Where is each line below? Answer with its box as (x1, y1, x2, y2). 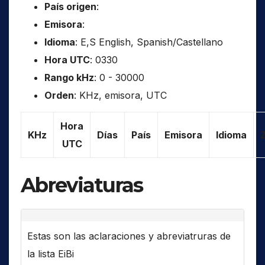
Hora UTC (44, 53, 90, 66)
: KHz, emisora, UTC (74, 89, 167, 101)
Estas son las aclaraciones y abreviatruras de (27, 230, 231, 242)
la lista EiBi (27, 247, 74, 260)
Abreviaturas (21, 172, 143, 198)
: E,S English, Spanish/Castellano (75, 35, 223, 48)
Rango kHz (44, 71, 94, 83)
